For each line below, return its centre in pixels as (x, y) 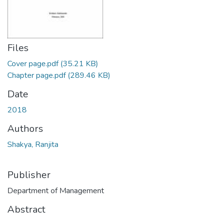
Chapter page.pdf (36, 75)
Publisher (29, 175)
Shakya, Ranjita (33, 145)
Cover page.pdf (33, 64)
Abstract (26, 209)
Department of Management (56, 191)
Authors (25, 129)
